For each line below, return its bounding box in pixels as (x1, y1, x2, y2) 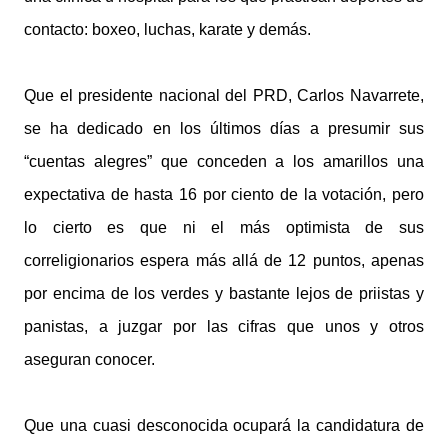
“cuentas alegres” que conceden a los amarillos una (24, 153, 424, 170)
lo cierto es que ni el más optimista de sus (24, 219, 424, 236)
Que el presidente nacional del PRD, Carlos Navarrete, (24, 87, 424, 104)
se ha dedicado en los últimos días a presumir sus (24, 120, 424, 137)
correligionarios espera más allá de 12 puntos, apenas (24, 252, 424, 269)
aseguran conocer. (24, 351, 155, 368)
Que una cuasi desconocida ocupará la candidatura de (24, 417, 424, 434)
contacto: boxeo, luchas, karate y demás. (24, 21, 311, 38)
